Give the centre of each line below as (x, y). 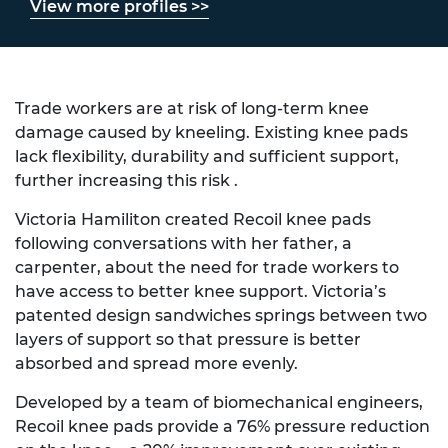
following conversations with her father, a (183, 243)
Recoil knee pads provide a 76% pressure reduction (222, 426)
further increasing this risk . (126, 180)
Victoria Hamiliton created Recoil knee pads (193, 219)
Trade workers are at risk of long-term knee (192, 108)
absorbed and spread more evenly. (156, 363)
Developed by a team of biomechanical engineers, (219, 402)
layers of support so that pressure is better (188, 339)
